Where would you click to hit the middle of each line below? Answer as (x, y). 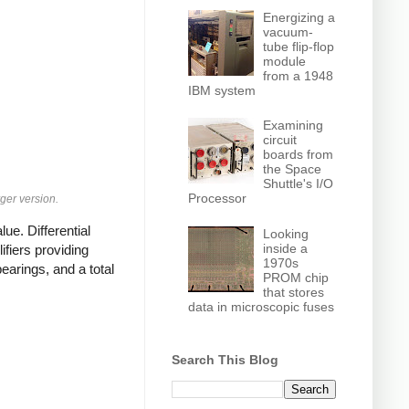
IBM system (221, 90)
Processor (217, 199)
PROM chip (296, 277)
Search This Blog (225, 360)
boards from (299, 155)
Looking (286, 233)
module (285, 61)
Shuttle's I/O (299, 184)
